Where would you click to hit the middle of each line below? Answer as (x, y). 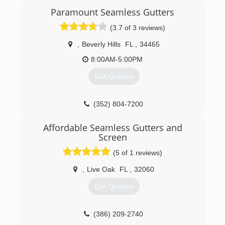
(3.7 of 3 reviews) (138, 28)
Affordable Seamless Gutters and (113, 128)
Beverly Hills (101, 44)
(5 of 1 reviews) (138, 153)
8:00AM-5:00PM (117, 59)
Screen (113, 137)
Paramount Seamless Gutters (113, 12)
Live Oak (101, 169)
